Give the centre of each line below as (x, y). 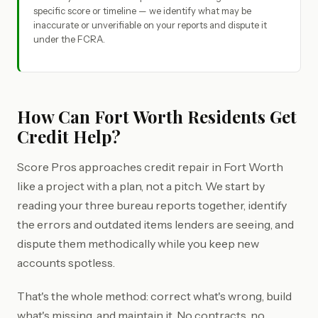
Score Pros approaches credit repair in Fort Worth (150, 167)
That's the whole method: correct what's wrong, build (154, 296)
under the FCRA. (69, 39)
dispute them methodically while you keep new (138, 243)
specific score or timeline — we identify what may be (142, 11)
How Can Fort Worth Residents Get (157, 116)
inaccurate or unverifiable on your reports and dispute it (150, 25)
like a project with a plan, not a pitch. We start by (141, 186)
